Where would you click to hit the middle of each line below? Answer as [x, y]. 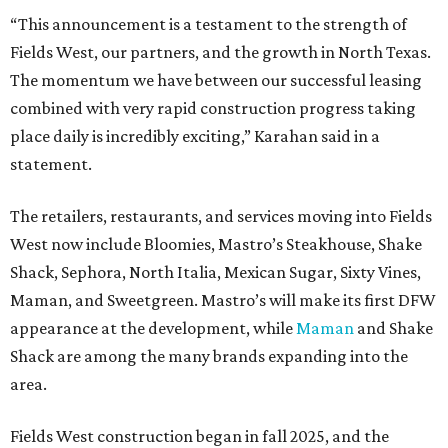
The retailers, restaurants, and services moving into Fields [221, 216]
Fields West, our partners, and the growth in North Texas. [220, 52]
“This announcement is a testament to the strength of [208, 24]
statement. [51, 164]
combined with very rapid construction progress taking [213, 108]
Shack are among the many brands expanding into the [209, 356]
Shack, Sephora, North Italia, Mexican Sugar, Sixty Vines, [215, 272]
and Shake [393, 328]
